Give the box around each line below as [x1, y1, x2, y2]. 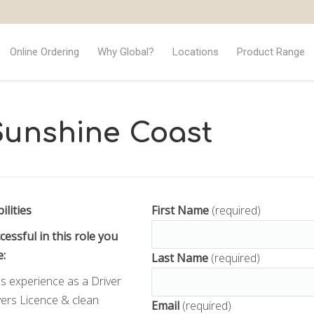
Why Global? [97, 45, 154, 58]
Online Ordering [9, 45, 79, 58]
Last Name [151, 250, 208, 266]
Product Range [236, 45, 305, 58]
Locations [172, 45, 219, 58]
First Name [151, 203, 212, 218]
